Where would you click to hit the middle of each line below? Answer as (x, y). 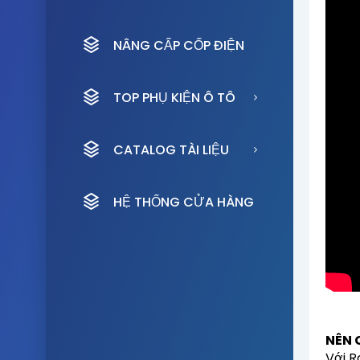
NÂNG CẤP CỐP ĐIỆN (179, 45)
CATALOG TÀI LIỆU (171, 150)
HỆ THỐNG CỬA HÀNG (184, 202)
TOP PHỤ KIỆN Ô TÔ (174, 98)
